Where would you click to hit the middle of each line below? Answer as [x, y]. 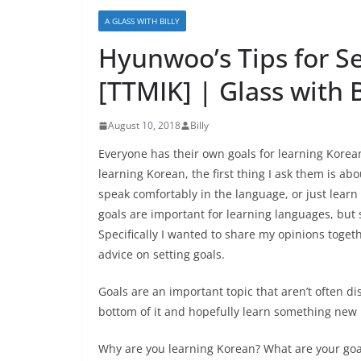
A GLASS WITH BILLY [142, 21]
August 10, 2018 [144, 125]
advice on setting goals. [162, 254]
